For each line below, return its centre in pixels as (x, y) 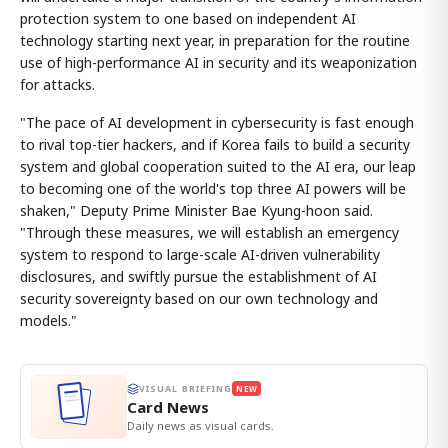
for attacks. (57, 84)
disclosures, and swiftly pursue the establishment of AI (198, 276)
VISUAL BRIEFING (186, 388)
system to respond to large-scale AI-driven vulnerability (200, 254)
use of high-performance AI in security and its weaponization (218, 62)
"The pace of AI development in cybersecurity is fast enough (217, 122)
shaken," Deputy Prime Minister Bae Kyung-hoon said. (196, 210)
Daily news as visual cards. (200, 425)
